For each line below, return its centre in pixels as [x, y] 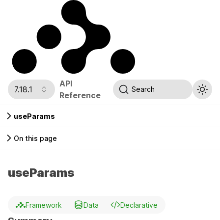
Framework [44, 205]
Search [143, 89]
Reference [80, 95]
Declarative [139, 205]
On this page [35, 138]
